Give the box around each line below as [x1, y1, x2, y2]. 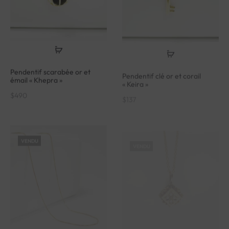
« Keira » [122, 64, 148, 74]
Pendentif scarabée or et [10, 56, 90, 66]
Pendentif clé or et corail [122, 56, 201, 66]
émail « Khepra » [10, 64, 62, 74]
